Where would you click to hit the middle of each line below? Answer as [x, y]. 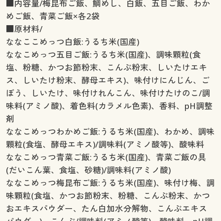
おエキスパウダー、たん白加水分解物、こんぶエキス [106, 208]
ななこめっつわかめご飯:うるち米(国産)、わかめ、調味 [110, 131]
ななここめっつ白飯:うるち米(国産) [72, 41]
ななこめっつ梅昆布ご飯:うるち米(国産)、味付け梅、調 [110, 183]
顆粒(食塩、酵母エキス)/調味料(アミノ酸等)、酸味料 [105, 144]
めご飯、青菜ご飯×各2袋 [53, 16]
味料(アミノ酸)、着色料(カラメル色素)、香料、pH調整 [109, 106]
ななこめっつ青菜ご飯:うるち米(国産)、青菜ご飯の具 [106, 157]
